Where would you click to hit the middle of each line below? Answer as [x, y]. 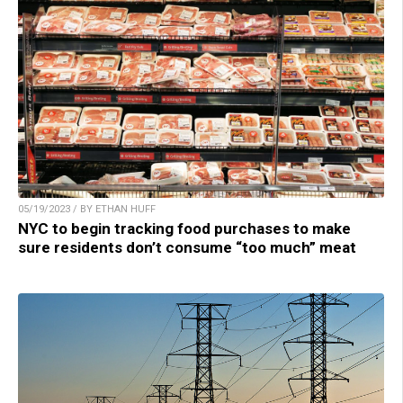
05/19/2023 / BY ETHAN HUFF [87, 209]
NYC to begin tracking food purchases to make [184, 228]
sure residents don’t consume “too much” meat [187, 247]
